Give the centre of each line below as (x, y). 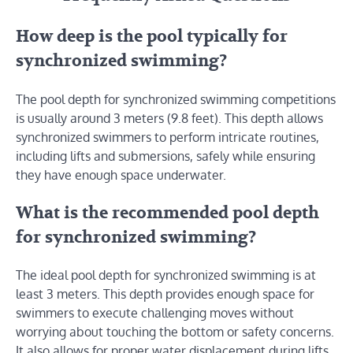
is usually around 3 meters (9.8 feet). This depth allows (169, 118)
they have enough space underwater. (121, 175)
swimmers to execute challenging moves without (155, 313)
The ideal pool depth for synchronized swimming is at (166, 275)
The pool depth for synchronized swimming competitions (176, 99)
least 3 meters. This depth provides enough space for (165, 294)
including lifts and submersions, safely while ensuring (165, 156)
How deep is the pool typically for (152, 37)
